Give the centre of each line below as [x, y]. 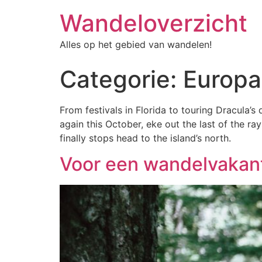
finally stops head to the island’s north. [145, 138]
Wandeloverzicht [154, 23]
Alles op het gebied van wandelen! [136, 44]
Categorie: [121, 79]
